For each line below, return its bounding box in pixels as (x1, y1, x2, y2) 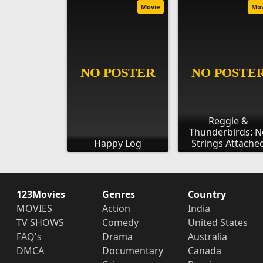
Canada (187, 244, 221, 257)
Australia (187, 230, 227, 243)
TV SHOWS (16, 215, 64, 229)
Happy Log (93, 136, 141, 150)
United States (187, 215, 248, 229)
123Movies (16, 187, 65, 201)
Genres (102, 187, 135, 201)
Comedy (102, 215, 139, 229)
